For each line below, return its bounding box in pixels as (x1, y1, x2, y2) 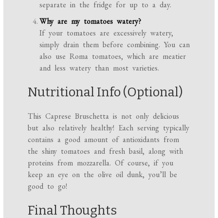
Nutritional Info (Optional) (28, 84, 183, 100)
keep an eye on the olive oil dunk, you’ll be (28, 169, 178, 180)
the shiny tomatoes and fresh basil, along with (28, 145, 183, 156)
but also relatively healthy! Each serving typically (28, 122, 190, 133)
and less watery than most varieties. (39, 62, 160, 73)
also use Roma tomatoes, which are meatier (39, 51, 186, 61)
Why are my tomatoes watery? (39, 16, 142, 26)
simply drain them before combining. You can (39, 39, 190, 50)
